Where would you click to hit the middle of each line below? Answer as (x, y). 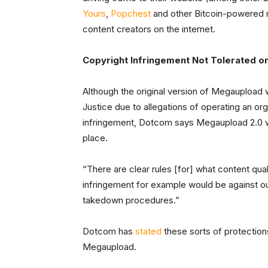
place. (95, 138)
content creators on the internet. (149, 29)
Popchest (131, 13)
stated (148, 231)
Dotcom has (109, 231)
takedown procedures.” (131, 200)
